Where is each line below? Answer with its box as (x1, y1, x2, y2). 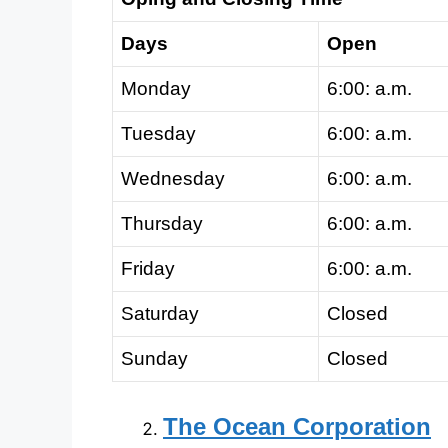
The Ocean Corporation (163, 412, 431, 440)
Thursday (121, 213, 203, 235)
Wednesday (121, 168, 225, 190)
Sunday (121, 348, 188, 370)
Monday (121, 78, 191, 100)
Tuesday (121, 123, 196, 145)
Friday (121, 258, 175, 280)
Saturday (121, 303, 199, 325)
